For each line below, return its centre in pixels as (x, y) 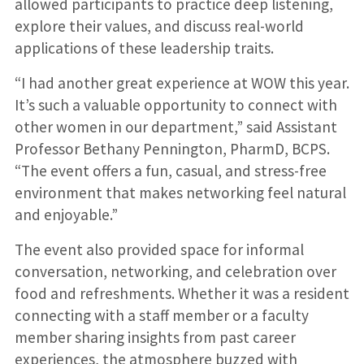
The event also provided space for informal (159, 249)
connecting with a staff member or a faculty (161, 315)
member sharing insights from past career (155, 337)
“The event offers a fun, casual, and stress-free (170, 170)
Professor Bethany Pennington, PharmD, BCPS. (172, 148)
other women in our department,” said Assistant (175, 126)
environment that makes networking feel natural (180, 192)
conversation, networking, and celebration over (175, 271)
